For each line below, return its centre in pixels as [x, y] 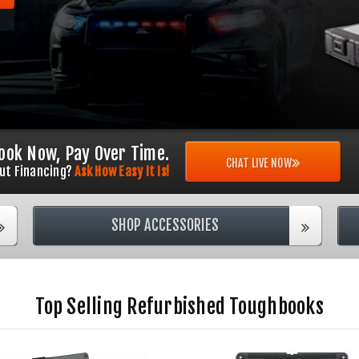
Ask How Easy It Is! [121, 171]
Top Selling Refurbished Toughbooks [179, 307]
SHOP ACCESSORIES [165, 226]
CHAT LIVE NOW [259, 163]
